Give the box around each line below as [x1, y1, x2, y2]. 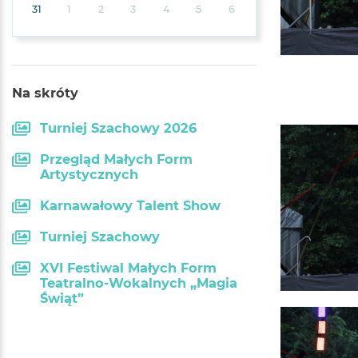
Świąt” [40, 289, 84, 306]
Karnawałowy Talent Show [40, 197, 221, 213]
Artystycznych [40, 165, 138, 182]
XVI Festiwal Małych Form [40, 259, 217, 276]
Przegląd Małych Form [40, 150, 193, 167]
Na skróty [12, 84, 78, 101]
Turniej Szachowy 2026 [40, 119, 197, 136]
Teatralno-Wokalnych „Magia [40, 274, 237, 291]
